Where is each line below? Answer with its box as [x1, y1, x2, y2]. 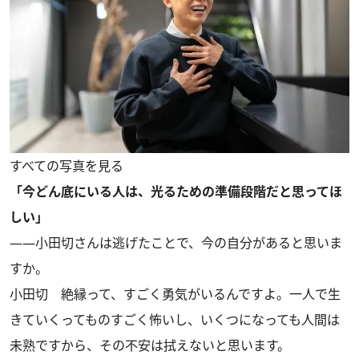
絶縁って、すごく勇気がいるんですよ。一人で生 [48, 285, 341, 304]
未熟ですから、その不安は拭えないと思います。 [10, 337, 290, 355]
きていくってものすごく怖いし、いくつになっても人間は [10, 311, 340, 329]
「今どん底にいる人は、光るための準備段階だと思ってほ [10, 183, 342, 201]
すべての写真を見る [10, 157, 123, 175]
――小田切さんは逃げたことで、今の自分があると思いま [10, 234, 342, 252]
